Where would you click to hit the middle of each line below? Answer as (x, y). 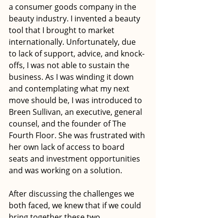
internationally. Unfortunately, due (73, 42)
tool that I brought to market (63, 30)
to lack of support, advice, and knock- (77, 54)
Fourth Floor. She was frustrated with (78, 136)
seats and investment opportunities (75, 159)
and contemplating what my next (70, 89)
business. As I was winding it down (72, 77)
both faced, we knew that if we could (76, 206)
